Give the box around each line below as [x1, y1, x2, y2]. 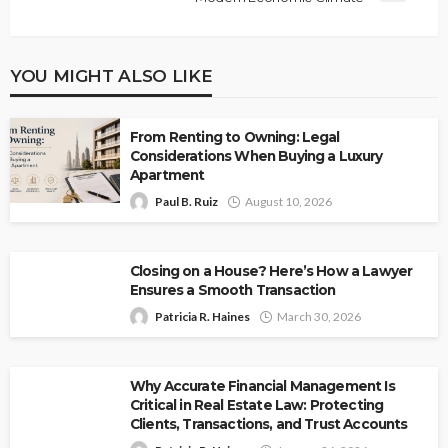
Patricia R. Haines [155, 309, 250, 325]
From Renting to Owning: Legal [130, 129, 340, 146]
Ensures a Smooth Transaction [130, 282, 336, 299]
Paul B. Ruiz [155, 194, 218, 210]
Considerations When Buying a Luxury [130, 148, 383, 165]
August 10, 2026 [245, 194, 332, 210]
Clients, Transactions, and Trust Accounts [130, 416, 408, 433]
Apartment [130, 167, 205, 184]
